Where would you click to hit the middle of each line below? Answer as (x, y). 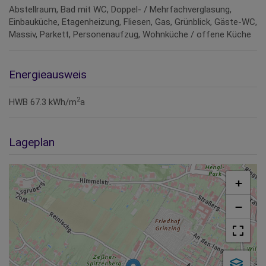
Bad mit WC (84, 10)
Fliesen (137, 22)
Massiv (22, 35)
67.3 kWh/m (53, 102)
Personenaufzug (106, 35)
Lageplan (32, 142)
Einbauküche (33, 22)
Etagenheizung (91, 22)
